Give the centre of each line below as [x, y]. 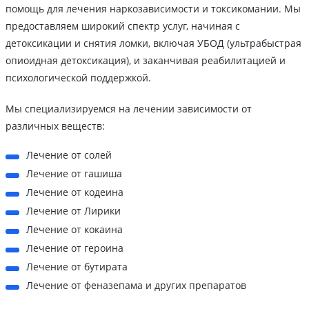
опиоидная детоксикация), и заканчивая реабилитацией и [146, 61]
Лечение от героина [75, 248]
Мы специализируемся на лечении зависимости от [129, 109]
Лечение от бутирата [77, 267]
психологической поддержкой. [78, 78]
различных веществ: [55, 126]
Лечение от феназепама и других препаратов [136, 286]
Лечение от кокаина [74, 230]
